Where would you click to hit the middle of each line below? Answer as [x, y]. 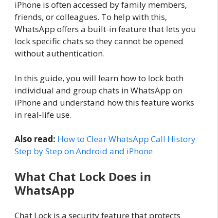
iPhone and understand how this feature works [104, 102]
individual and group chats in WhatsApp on [99, 90]
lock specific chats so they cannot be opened [99, 41]
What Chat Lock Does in [83, 176]
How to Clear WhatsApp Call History [127, 139]
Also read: [35, 139]
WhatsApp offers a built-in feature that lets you [105, 29]
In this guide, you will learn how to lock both [99, 78]
